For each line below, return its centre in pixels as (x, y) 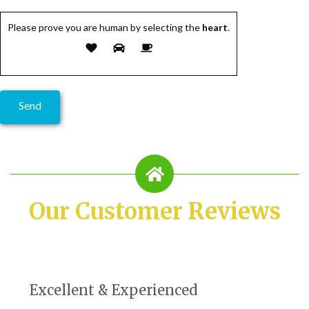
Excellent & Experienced (113, 290)
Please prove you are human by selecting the (104, 27)
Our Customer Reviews (154, 211)
